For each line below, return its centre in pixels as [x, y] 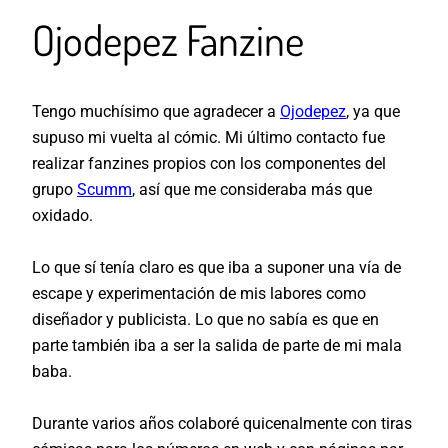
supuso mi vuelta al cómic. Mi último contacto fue [208, 138]
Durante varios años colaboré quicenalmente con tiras [222, 424]
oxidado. [62, 216]
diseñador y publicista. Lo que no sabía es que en [205, 320]
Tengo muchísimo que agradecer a [156, 112]
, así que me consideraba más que [252, 190]
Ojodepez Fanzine [168, 39]
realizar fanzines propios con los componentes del [209, 164]
